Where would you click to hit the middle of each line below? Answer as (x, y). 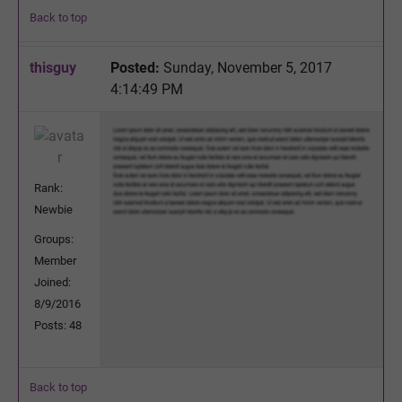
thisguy (53, 67)
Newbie (53, 209)
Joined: (52, 282)
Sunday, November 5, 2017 (246, 67)
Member (55, 260)
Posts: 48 (58, 325)
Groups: (54, 239)
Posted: (135, 67)
